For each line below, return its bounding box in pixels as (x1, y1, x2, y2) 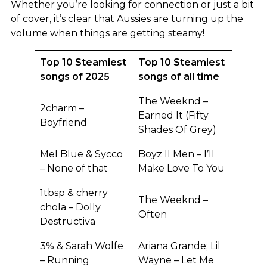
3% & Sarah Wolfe (40, 240, 123, 252)
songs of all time (138, 70, 222, 82)
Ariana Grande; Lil (138, 240, 221, 252)
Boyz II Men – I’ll (138, 148, 215, 160)
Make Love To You (138, 162, 227, 174)
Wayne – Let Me (138, 254, 214, 266)
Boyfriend (40, 116, 87, 128)
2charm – (40, 102, 84, 114)
